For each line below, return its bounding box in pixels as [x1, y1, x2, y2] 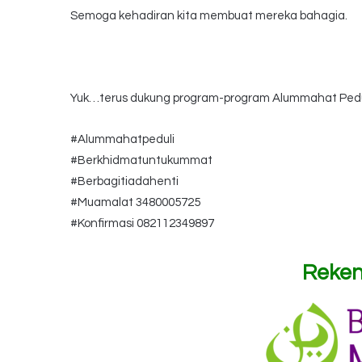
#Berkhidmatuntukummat [70, 154, 213, 167]
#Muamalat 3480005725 [70, 196, 200, 209]
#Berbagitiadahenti [70, 175, 179, 188]
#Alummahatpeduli [70, 133, 175, 146]
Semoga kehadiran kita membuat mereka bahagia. [70, 10, 347, 23]
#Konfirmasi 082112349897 [70, 217, 214, 230]
